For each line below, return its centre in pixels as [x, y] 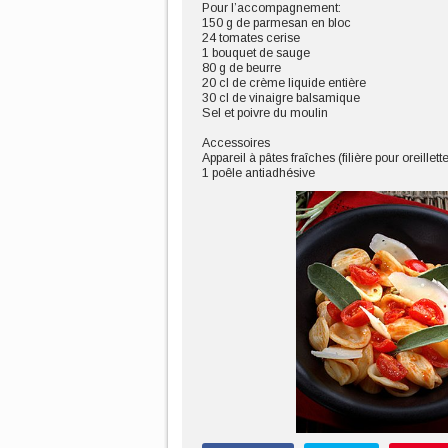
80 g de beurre [241, 68]
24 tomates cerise [251, 38]
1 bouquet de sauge [256, 53]
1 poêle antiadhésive [258, 173]
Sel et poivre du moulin [265, 113]
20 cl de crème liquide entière [284, 83]
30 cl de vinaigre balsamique [281, 98]
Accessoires [236, 143]
